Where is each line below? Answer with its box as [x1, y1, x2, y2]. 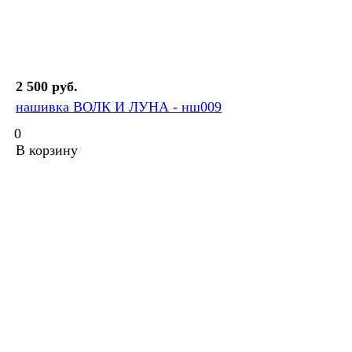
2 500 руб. [16, 79, 78, 95]
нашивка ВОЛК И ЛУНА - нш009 [16, 99, 222, 115]
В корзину [16, 142, 78, 159]
